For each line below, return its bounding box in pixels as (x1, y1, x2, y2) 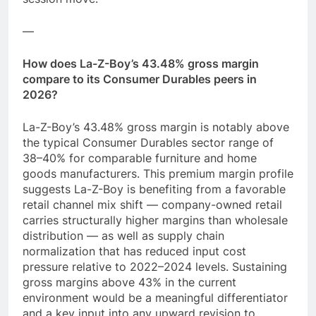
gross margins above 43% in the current (23, 275, 236, 290)
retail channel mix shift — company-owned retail (23, 197, 282, 212)
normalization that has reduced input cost (23, 244, 246, 259)
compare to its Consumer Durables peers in (23, 72, 257, 87)
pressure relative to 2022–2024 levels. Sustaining (23, 260, 287, 274)
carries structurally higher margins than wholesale (23, 213, 288, 228)
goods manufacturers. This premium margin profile (23, 166, 293, 181)
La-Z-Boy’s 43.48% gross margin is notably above (23, 120, 289, 135)
